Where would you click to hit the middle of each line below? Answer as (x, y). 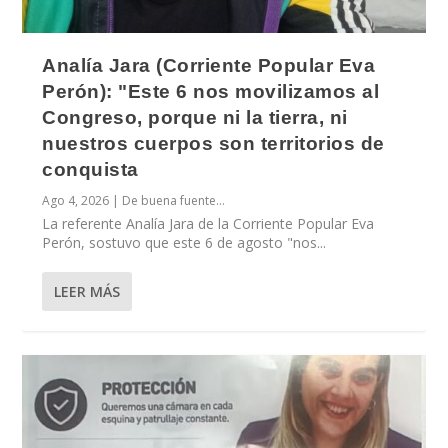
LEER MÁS (87, 291)
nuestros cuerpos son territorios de (213, 143)
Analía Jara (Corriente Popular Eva (209, 65)
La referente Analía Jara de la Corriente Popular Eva (208, 223)
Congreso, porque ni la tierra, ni (195, 117)
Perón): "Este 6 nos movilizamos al (211, 91)
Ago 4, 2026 (76, 200)
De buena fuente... (174, 200)
